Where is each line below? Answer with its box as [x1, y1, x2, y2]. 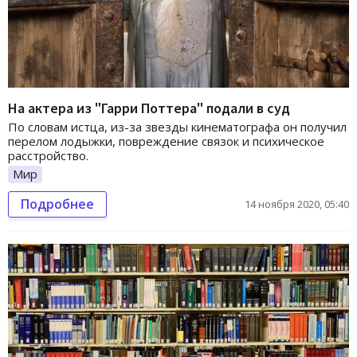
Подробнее [21, 195, 94, 213]
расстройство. [8, 147, 88, 164]
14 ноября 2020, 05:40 [245, 197, 349, 211]
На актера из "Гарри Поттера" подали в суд [8, 99, 290, 118]
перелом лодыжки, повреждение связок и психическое [8, 133, 324, 150]
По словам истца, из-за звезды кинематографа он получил [8, 119, 347, 135]
